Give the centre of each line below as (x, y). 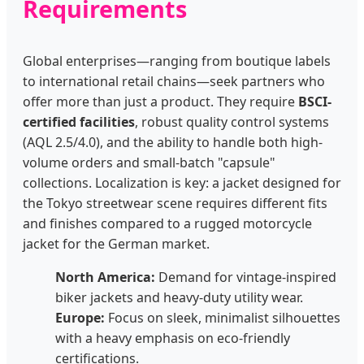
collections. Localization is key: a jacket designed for (182, 182)
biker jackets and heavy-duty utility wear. (179, 297)
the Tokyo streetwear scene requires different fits (175, 203)
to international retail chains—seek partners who (174, 81)
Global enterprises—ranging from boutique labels (177, 61)
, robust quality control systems (232, 121)
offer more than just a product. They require (160, 101)
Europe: (80, 317)
